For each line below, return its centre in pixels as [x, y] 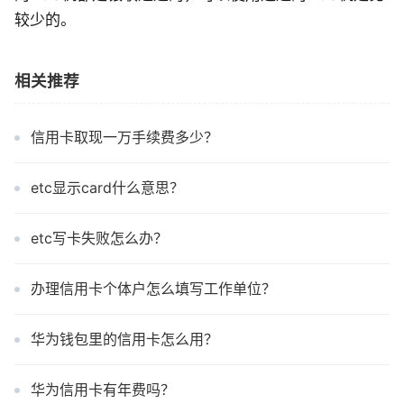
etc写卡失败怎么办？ [99, 238]
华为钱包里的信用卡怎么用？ [124, 339]
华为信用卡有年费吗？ [103, 390]
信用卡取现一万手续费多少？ [124, 137]
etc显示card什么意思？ [107, 188]
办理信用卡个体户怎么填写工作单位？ [153, 289]
